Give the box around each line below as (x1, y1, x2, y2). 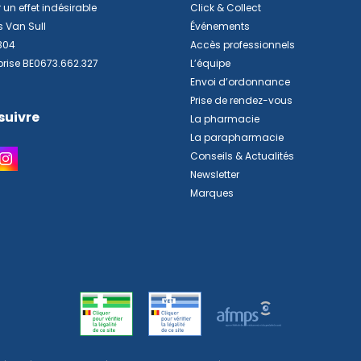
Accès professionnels (190, 38, 295, 52)
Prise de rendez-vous (190, 93, 293, 107)
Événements (190, 19, 250, 33)
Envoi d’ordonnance (190, 75, 290, 89)
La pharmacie (190, 112, 259, 126)
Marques (190, 186, 234, 200)
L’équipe (190, 56, 230, 70)
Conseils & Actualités (190, 149, 294, 163)
